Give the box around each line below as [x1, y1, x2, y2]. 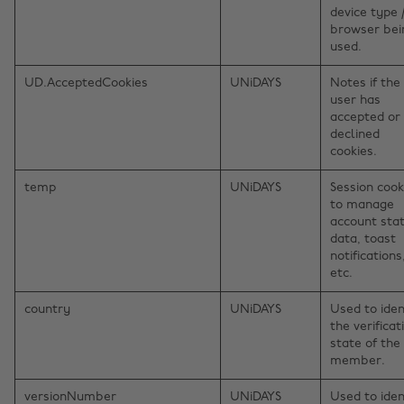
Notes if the [330, 77, 400, 91]
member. [330, 354, 385, 369]
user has [330, 94, 381, 108]
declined [330, 128, 380, 142]
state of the [330, 337, 400, 352]
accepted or [330, 111, 400, 125]
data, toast [330, 233, 396, 247]
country [24, 303, 70, 317]
